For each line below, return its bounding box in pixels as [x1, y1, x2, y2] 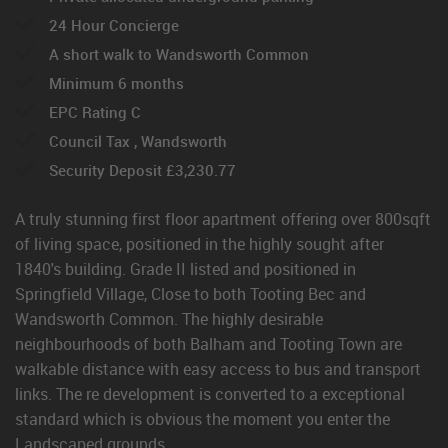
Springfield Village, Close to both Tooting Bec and [15, 283, 366, 305]
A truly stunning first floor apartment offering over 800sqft [15, 208, 431, 230]
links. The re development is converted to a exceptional [15, 383, 405, 405]
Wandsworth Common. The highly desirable [15, 308, 323, 330]
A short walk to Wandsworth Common [45, 44, 309, 64]
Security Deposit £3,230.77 [45, 160, 236, 180]
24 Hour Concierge [45, 15, 179, 35]
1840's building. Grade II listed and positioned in [15, 258, 356, 280]
